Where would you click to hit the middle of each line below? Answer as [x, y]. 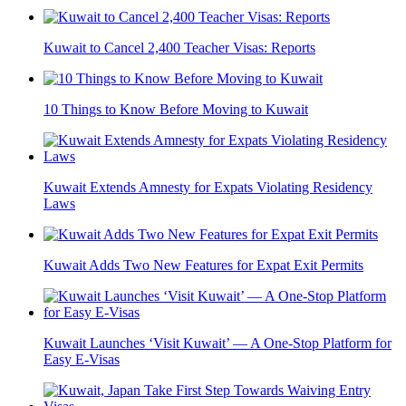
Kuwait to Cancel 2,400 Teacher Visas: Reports [179, 48]
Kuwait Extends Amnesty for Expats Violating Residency [208, 188]
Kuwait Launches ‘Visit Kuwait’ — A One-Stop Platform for [217, 343]
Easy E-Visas [82, 360]
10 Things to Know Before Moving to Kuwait [176, 110]
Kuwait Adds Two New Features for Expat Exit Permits [203, 266]
